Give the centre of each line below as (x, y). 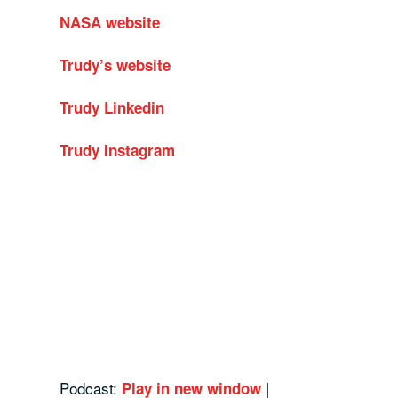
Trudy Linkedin (112, 108)
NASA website (110, 23)
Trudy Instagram (118, 151)
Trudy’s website (115, 65)
